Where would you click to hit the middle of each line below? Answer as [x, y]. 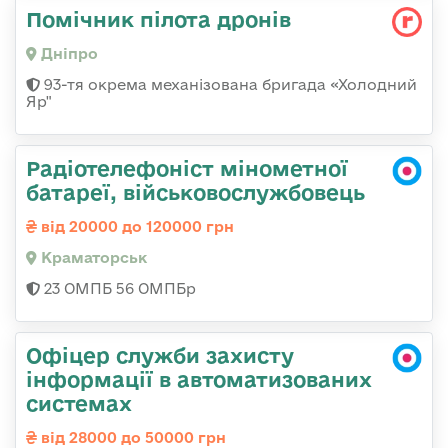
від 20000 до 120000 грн [135, 227]
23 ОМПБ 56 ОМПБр [118, 289]
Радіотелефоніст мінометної [187, 168]
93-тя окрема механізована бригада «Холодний [228, 85]
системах [79, 403]
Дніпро [67, 54]
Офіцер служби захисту [160, 355]
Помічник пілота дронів [158, 19]
